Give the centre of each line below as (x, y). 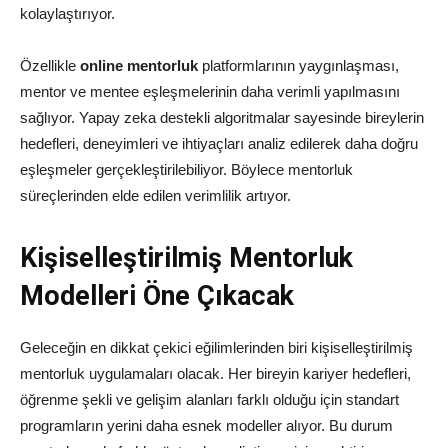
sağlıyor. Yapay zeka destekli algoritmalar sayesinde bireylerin (222, 118)
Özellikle (50, 66)
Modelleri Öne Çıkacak (157, 296)
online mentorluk (139, 66)
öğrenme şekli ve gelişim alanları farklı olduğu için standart (209, 400)
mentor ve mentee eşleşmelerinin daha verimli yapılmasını (210, 92)
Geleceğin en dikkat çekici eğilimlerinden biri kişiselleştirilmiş (216, 348)
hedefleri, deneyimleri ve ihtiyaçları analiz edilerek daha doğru (219, 144)
